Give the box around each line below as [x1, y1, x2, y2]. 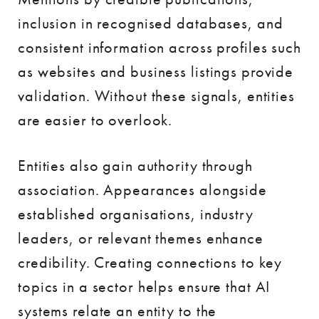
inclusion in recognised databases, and [18, 12, 283, 33]
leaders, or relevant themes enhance [18, 227, 263, 249]
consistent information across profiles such [18, 36, 301, 58]
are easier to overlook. [18, 109, 173, 130]
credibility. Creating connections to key [18, 251, 283, 273]
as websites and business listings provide [18, 61, 294, 82]
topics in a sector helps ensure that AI [18, 276, 271, 297]
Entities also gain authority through [18, 155, 253, 176]
